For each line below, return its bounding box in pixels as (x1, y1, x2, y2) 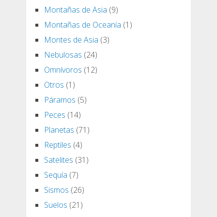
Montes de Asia (44, 34, 98, 46)
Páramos (44, 94, 76, 106)
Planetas (44, 124, 74, 136)
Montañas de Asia (44, 4, 107, 15)
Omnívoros (44, 64, 82, 76)
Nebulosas (44, 49, 82, 61)
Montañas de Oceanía (44, 19, 121, 31)
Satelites (44, 155, 73, 166)
